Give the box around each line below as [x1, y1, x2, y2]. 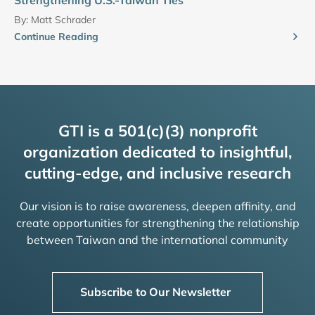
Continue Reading [14, 30, 98, 43]
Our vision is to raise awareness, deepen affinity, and [19, 198, 296, 213]
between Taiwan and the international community [27, 232, 288, 247]
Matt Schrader [31, 13, 96, 26]
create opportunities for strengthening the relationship [15, 215, 300, 230]
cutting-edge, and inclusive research [24, 162, 291, 183]
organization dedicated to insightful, [23, 141, 292, 162]
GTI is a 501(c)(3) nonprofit [58, 120, 257, 141]
